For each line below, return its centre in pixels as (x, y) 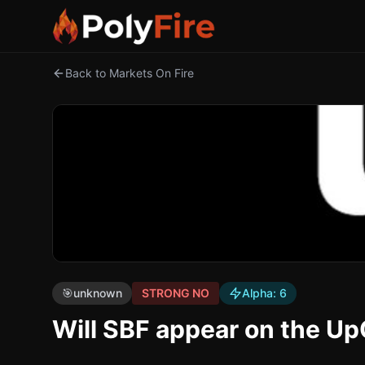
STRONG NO (176, 293)
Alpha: (261, 293)
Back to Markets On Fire (130, 73)
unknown (98, 293)
